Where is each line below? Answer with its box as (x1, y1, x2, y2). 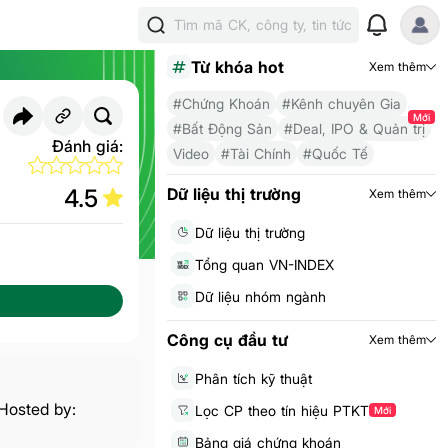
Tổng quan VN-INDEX (194, 255, 334, 273)
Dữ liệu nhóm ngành (194, 287, 326, 305)
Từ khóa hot (190, 57, 284, 77)
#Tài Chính (220, 145, 291, 162)
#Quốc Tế (302, 145, 368, 162)
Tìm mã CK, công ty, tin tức (174, 16, 352, 33)
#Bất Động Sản (172, 120, 272, 137)
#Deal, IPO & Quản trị (283, 120, 425, 137)
